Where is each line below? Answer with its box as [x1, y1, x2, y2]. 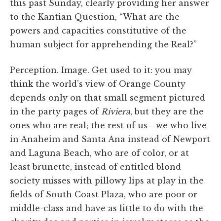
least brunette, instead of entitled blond [10, 161, 181, 172]
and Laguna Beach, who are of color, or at [10, 147, 189, 158]
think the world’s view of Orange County [10, 78, 185, 89]
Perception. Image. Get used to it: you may [10, 65, 192, 75]
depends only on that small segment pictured [10, 92, 205, 103]
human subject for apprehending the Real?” [10, 39, 197, 49]
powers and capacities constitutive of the [10, 25, 186, 36]
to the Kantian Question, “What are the [10, 11, 180, 22]
